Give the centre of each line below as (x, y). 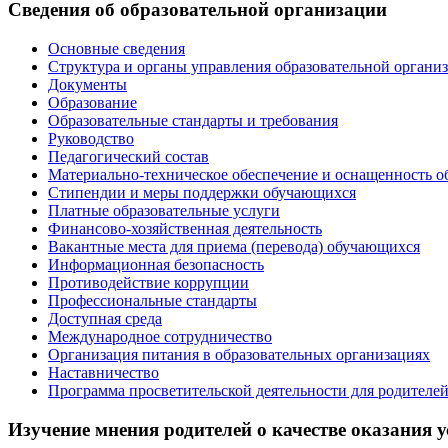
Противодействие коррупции (148, 283)
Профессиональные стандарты (152, 301)
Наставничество (103, 373)
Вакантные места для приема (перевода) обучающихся (234, 247)
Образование (92, 103)
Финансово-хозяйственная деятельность (185, 229)
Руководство (91, 139)
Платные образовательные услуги (164, 211)
